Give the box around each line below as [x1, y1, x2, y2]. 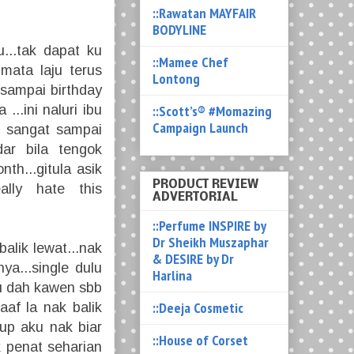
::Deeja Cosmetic [153, 299, 243, 318]
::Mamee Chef [153, 52, 228, 71]
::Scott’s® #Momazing [153, 101, 272, 120]
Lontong [153, 69, 200, 88]
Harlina [153, 266, 192, 285]
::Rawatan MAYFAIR [153, 3, 256, 22]
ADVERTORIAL [153, 191, 238, 205]
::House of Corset [153, 331, 248, 350]
